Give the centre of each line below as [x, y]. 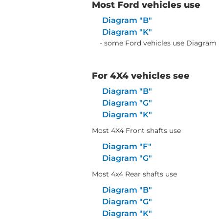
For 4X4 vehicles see [141, 76]
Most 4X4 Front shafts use [136, 131]
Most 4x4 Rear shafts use [134, 174]
